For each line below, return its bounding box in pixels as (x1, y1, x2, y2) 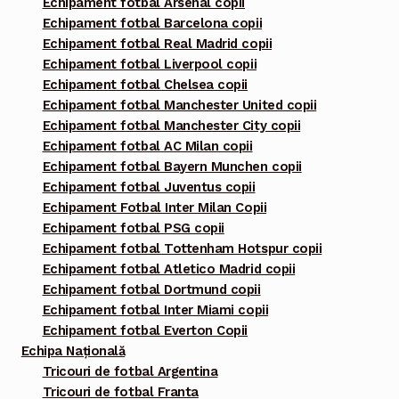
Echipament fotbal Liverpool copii (42, 56, 257, 73)
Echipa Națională (20, 343, 126, 360)
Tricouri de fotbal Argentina (42, 363, 218, 380)
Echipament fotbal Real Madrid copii (42, 36, 273, 53)
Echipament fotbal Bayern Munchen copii (42, 159, 302, 175)
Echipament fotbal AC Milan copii (42, 138, 253, 155)
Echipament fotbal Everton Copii (42, 322, 248, 339)
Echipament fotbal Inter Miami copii (42, 302, 269, 319)
